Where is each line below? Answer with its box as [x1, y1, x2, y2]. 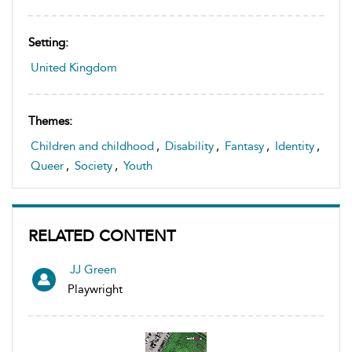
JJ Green [70, 262, 116, 277]
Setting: [28, 35, 68, 49]
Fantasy [225, 138, 264, 153]
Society [75, 158, 112, 173]
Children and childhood [31, 138, 154, 153]
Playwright [68, 281, 123, 296]
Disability [165, 138, 214, 153]
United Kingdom [31, 60, 117, 75]
